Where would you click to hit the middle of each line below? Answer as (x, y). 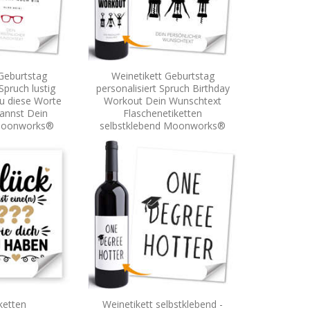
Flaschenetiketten (163, 113)
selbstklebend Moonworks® (163, 125)
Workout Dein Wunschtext (163, 100)
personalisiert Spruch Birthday (163, 88)
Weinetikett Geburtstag (163, 75)
